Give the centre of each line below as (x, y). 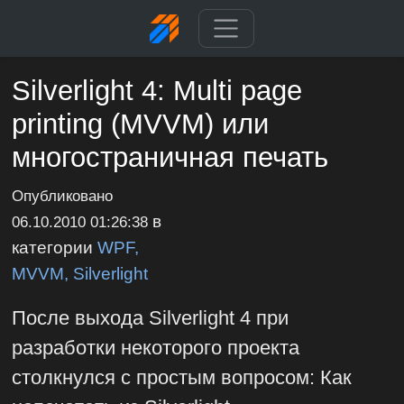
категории (55, 247)
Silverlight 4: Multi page (157, 91)
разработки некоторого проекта (156, 347)
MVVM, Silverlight (80, 273)
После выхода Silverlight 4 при (151, 317)
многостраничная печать (170, 158)
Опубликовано (63, 196)
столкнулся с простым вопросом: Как (182, 377)
